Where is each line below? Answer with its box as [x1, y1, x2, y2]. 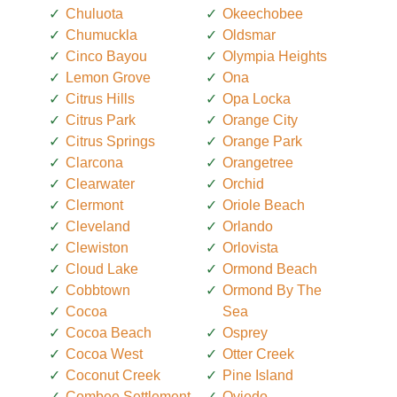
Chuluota [66, 5, 123, 21]
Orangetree [222, 154, 293, 170]
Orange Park [222, 133, 302, 149]
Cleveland [66, 218, 130, 234]
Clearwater [66, 175, 135, 191]
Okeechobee [222, 5, 303, 21]
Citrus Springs [66, 133, 155, 149]
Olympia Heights [222, 48, 327, 64]
